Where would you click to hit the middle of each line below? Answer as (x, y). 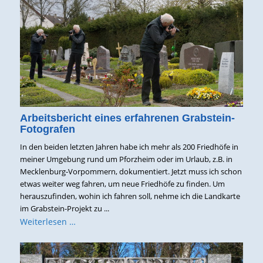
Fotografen (47, 129)
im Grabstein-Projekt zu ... (64, 209)
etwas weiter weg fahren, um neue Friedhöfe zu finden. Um (122, 184)
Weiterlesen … (48, 221)
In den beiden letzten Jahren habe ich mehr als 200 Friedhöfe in (129, 147)
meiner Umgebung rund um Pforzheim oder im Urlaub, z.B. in (126, 159)
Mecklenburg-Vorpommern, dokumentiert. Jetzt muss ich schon (131, 172)
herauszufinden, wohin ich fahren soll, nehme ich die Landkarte (130, 196)
